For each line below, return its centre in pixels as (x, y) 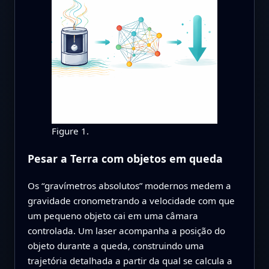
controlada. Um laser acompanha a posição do (126, 230)
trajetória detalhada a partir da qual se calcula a (130, 260)
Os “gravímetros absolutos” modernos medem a (129, 185)
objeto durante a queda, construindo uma (116, 245)
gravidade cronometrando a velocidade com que (131, 200)
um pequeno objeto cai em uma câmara (113, 215)
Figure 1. (70, 131)
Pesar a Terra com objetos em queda (125, 159)
